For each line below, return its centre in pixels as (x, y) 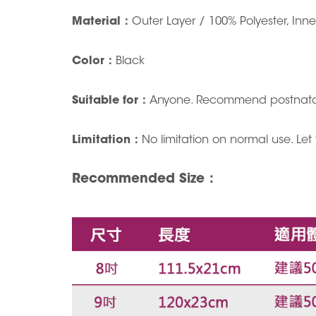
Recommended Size (138, 180)
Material (96, 22)
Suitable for (105, 101)
